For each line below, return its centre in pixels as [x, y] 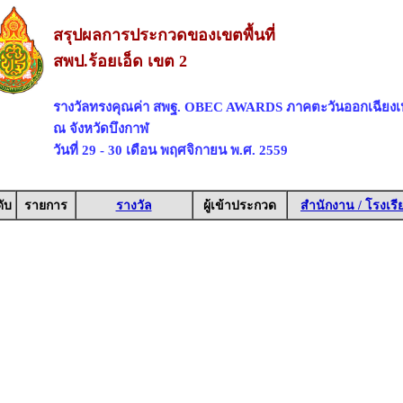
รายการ [45, 206]
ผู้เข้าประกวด [239, 206]
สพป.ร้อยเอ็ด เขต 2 [120, 61]
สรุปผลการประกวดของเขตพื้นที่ [164, 35]
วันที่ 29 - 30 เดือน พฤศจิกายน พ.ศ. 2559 [170, 150]
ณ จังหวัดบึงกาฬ [100, 128]
